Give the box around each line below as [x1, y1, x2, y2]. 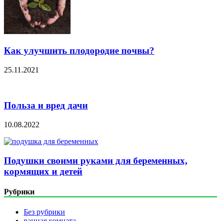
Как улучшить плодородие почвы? [4, 45, 154, 56]
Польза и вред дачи [4, 100, 88, 111]
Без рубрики [24, 208, 65, 217]
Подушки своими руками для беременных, [4, 155, 187, 166]
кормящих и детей [4, 166, 82, 177]
